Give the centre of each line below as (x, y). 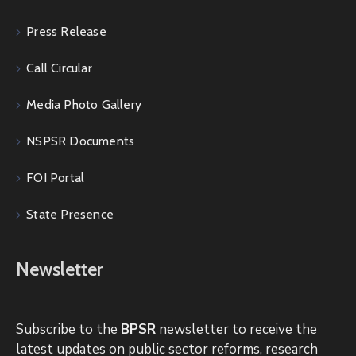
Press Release (66, 31)
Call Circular (59, 68)
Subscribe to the (68, 329)
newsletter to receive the (236, 329)
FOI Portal (56, 177)
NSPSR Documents (81, 141)
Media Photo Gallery (84, 104)
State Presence (70, 214)
